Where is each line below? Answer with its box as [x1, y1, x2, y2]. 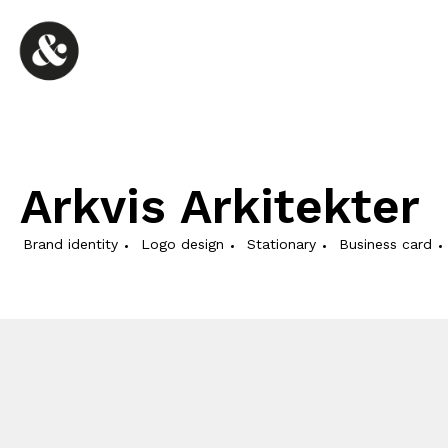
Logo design [141, 236, 224, 252]
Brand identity [23, 236, 118, 252]
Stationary [247, 236, 316, 252]
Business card [339, 236, 432, 252]
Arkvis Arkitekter [20, 178, 420, 235]
